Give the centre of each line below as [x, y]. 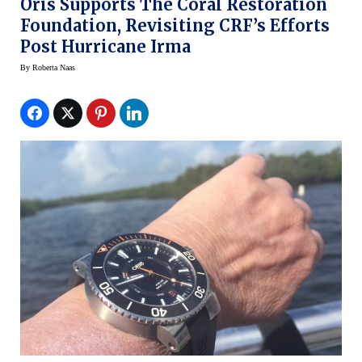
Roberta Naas [54, 68]
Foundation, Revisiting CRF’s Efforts [175, 26]
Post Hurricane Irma [105, 47]
